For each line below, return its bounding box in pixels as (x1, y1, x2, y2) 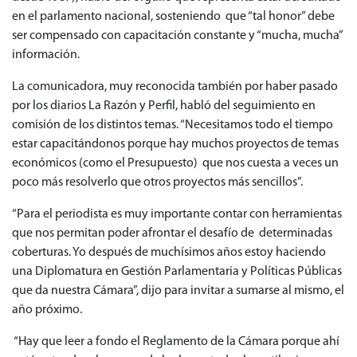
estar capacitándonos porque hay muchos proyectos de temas (12, 138, 339, 151)
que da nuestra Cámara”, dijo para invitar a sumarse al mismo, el (12, 284, 344, 298)
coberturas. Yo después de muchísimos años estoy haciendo (12, 246, 326, 260)
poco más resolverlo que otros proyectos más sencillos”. (12, 176, 303, 190)
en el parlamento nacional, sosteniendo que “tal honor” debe (12, 10, 335, 24)
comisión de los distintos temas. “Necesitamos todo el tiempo (12, 119, 333, 132)
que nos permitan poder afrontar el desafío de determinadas (12, 227, 332, 241)
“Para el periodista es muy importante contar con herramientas (12, 208, 342, 222)
